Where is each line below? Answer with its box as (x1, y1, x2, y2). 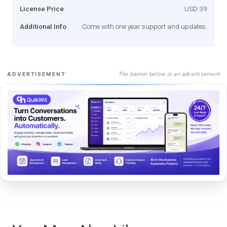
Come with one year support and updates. (82, 22, 207, 30)
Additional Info (20, 22, 66, 30)
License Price (20, 4, 64, 13)
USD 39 (184, 4, 207, 13)
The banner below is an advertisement (118, 70, 220, 78)
